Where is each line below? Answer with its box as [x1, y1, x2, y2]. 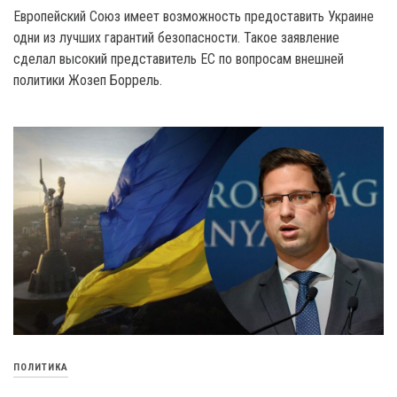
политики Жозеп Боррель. [13, 72, 162, 90]
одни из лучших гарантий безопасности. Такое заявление [13, 29, 339, 47]
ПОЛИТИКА [13, 361, 68, 373]
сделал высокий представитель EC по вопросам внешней [13, 51, 344, 68]
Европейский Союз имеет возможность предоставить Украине [13, 8, 374, 26]
